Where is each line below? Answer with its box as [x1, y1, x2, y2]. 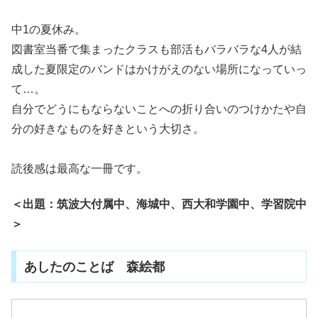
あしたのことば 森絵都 [23, 259, 165, 274]
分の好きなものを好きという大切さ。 [11, 123, 204, 136]
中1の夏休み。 [11, 23, 86, 36]
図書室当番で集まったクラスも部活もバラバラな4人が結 [11, 43, 302, 56]
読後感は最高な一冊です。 [11, 163, 148, 175]
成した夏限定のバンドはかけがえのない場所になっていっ [11, 63, 307, 76]
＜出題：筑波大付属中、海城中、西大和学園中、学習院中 [11, 198, 307, 211]
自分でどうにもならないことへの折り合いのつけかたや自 [11, 103, 307, 116]
